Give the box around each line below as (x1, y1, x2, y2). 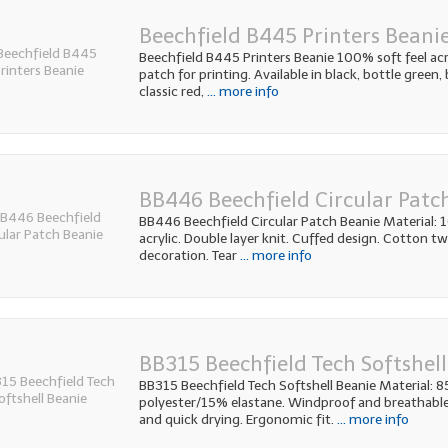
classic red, (138, 83, 204, 101)
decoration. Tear (138, 247, 237, 265)
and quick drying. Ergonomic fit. (138, 411, 334, 429)
